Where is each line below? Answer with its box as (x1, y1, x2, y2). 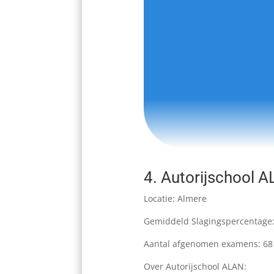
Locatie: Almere (143, 193, 207, 205)
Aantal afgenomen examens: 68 (143, 238, 273, 250)
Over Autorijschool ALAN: (143, 261, 249, 273)
